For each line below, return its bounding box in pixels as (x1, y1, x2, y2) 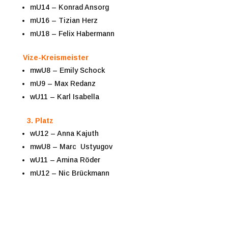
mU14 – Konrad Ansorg (30, 3, 109, 11)
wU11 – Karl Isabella (30, 92, 99, 101)
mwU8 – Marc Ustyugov (30, 142, 112, 151)
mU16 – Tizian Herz (30, 16, 98, 24)
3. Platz (26, 116, 53, 125)
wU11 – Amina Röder (30, 155, 100, 164)
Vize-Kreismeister (22, 53, 89, 62)
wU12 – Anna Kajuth (30, 129, 99, 137)
